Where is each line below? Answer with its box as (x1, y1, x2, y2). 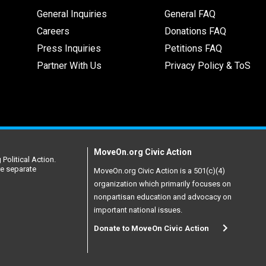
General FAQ (164, 8, 216, 20)
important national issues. (94, 205, 182, 214)
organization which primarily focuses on (94, 179, 231, 188)
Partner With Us (36, 59, 102, 71)
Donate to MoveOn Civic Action (94, 223, 209, 233)
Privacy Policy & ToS (164, 59, 251, 71)
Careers (36, 25, 69, 37)
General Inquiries (36, 8, 107, 20)
